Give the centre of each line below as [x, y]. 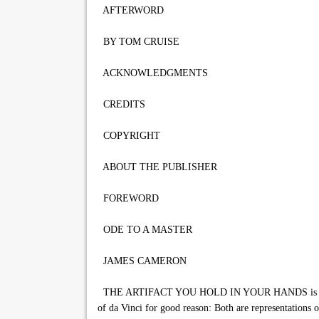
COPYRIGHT [129, 136]
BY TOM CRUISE [138, 42]
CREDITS [121, 104]
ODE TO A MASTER [145, 230]
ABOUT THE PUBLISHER [157, 167]
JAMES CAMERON [142, 261]
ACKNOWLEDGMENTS [153, 73]
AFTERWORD [131, 10]
